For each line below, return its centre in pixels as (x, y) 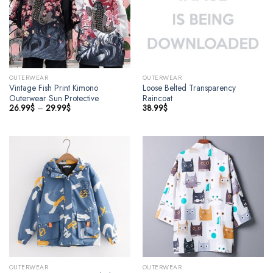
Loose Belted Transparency (189, 87)
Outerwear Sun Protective (54, 98)
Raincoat (157, 98)
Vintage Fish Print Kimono (53, 87)
